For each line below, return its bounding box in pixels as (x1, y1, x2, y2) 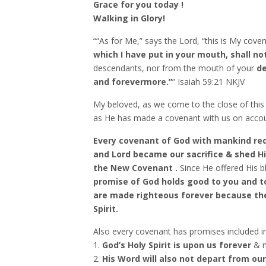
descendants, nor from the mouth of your (93, 62, 256, 74)
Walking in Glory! (93, 12, 165, 24)
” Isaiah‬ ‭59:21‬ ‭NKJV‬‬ (172, 76, 245, 87)
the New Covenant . (93, 162, 178, 173)
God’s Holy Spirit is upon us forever (102, 239, 251, 251)
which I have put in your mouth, (93, 49, 228, 60)
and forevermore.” (93, 76, 172, 87)
